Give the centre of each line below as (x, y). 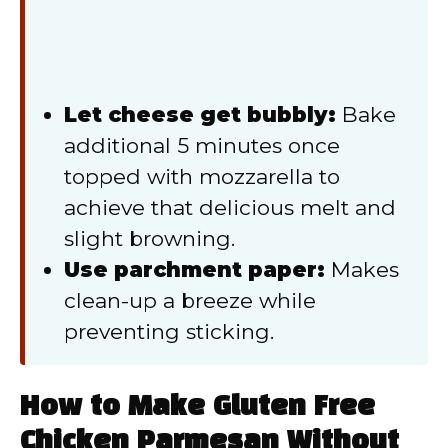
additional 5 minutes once (202, 146)
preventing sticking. (169, 332)
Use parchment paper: (194, 270)
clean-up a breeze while (190, 301)
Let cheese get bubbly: (200, 115)
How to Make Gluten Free (197, 408)
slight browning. (149, 239)
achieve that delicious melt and (230, 208)
